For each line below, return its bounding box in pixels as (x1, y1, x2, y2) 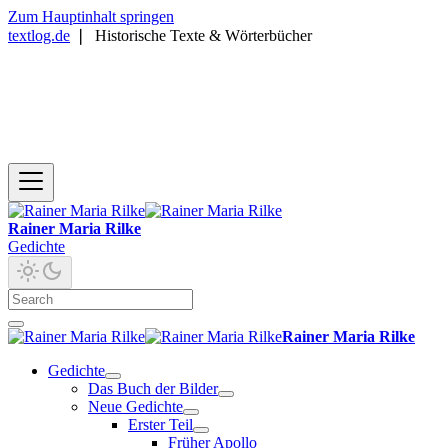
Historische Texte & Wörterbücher (95, 27, 312, 44)
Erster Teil (128, 416, 193, 433)
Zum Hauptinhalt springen (8, 8, 174, 25)
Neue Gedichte (88, 398, 183, 415)
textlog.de (8, 27, 70, 44)
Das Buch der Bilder (88, 380, 218, 397)
